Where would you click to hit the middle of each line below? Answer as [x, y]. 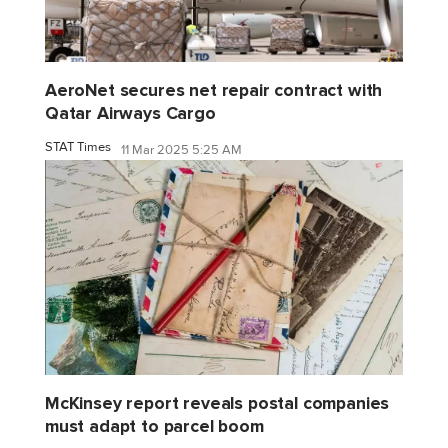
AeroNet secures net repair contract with [214, 91]
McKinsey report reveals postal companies [217, 403]
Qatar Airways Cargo [130, 114]
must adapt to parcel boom [154, 426]
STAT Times [78, 147]
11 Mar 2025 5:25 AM [181, 149]
